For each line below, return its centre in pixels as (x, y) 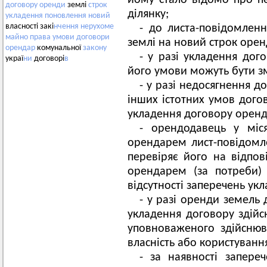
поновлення (66, 16)
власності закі (30, 27)
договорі (48, 59)
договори (93, 38)
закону (95, 48)
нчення (66, 27)
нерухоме (97, 27)
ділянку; (148, 14)
